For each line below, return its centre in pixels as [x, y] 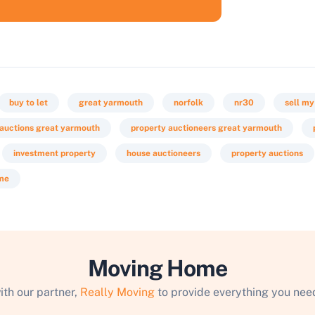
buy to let [28, 103]
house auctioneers [163, 153]
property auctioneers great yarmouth [206, 128]
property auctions [267, 153]
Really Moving [117, 292]
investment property [54, 153]
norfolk [188, 103]
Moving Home [157, 268]
